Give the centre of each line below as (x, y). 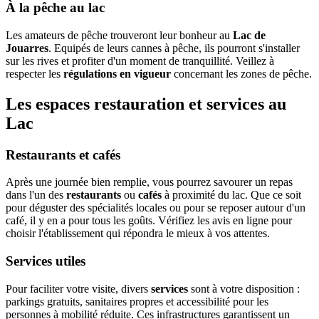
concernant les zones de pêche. (241, 73)
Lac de (249, 35)
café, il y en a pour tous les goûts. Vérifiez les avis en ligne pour (149, 221)
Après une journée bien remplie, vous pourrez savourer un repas (149, 182)
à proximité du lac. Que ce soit (231, 195)
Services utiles (46, 261)
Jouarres (27, 48)
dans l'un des (36, 195)
